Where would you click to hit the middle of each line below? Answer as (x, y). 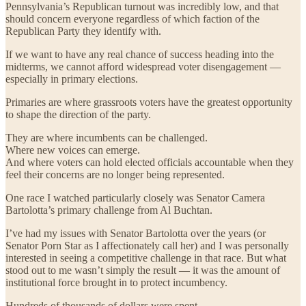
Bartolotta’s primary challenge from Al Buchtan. (109, 210)
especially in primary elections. (72, 79)
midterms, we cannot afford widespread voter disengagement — (143, 66)
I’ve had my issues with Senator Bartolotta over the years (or (136, 233)
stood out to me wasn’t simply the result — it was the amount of (143, 270)
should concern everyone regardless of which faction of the (133, 18)
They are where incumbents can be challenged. (107, 137)
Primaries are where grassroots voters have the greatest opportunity (149, 102)
